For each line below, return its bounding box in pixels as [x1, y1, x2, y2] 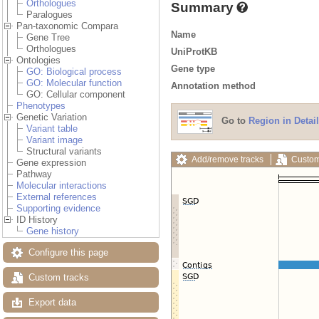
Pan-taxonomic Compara [16, 21, 118, 32]
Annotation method [171, 80, 256, 91]
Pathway [16, 169, 52, 180]
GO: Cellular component [26, 89, 125, 100]
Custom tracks [28, 272, 89, 283]
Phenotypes [16, 100, 66, 112]
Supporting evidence [16, 203, 100, 214]
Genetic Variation [16, 112, 87, 123]
